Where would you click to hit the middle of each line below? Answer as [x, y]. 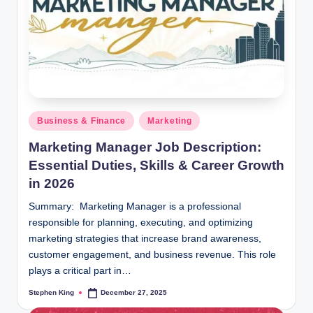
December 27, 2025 [134, 293]
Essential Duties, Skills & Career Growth [156, 165]
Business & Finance [81, 121]
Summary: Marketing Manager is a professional [135, 206]
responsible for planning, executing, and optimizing [141, 222]
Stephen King [51, 293]
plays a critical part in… [80, 270]
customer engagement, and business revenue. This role [152, 254]
